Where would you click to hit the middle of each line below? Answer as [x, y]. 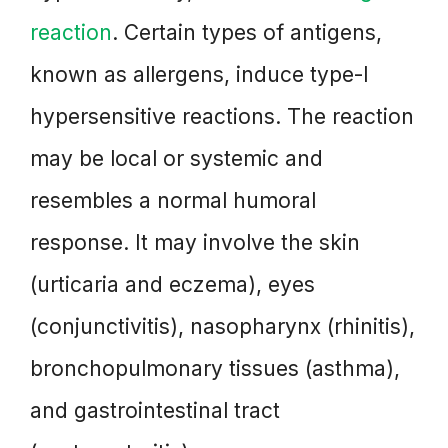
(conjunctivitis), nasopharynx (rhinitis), [222, 327]
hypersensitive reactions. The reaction [222, 117]
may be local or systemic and [176, 159]
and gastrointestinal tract [155, 411]
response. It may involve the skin [195, 243]
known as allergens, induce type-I [199, 75]
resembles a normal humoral [173, 201]
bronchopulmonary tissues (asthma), [215, 369]
